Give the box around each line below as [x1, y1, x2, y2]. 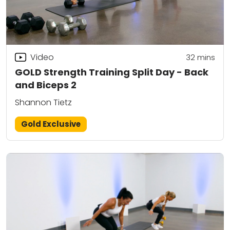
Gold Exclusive [21, 118, 81, 129]
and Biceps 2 [15, 79, 76, 92]
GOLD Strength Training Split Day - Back [15, 66, 208, 79]
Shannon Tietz [15, 96, 72, 108]
